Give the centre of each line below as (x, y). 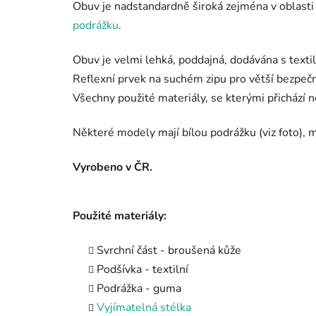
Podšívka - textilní (142, 269)
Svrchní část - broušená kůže (169, 250)
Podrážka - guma (139, 288)
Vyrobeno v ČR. (113, 167)
